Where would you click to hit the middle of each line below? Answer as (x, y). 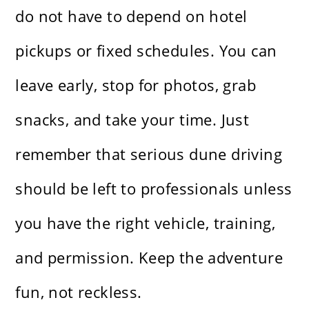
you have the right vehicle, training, (146, 223)
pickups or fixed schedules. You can (146, 51)
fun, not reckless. (79, 292)
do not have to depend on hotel (131, 16)
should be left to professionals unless (154, 189)
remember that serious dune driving (149, 154)
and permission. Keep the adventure (149, 258)
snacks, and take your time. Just (132, 120)
